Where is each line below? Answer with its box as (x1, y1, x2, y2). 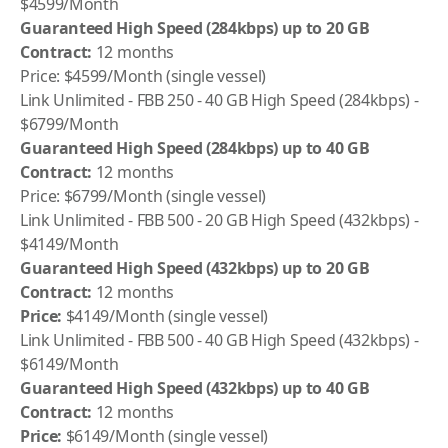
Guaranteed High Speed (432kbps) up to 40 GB (20, 377, 370, 399)
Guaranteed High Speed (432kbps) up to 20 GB (20, 257, 370, 279)
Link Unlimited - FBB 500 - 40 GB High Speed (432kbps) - (20, 329, 419, 351)
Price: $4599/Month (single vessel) (20, 65, 267, 87)
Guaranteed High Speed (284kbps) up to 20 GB (20, 17, 370, 39)
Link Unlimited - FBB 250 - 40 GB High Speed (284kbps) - (20, 89, 419, 111)
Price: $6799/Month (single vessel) (20, 185, 267, 207)
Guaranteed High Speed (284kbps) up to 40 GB (20, 137, 370, 159)
